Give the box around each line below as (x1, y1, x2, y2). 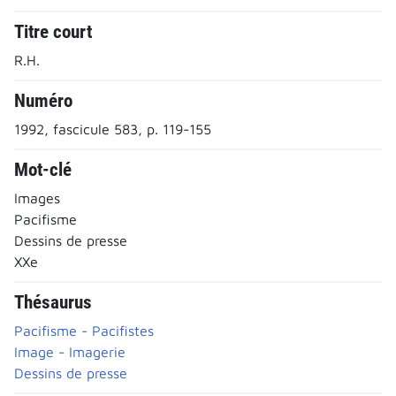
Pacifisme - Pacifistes (14, 322, 154, 339)
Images (14, 189, 60, 206)
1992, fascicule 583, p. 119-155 (14, 120, 211, 137)
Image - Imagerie (14, 343, 126, 360)
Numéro (14, 89, 72, 111)
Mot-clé (14, 158, 72, 180)
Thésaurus (14, 291, 92, 313)
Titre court (14, 20, 92, 42)
